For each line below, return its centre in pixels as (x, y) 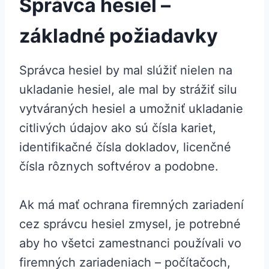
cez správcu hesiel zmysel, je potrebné (130, 224)
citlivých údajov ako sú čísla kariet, (118, 128)
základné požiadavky (119, 36)
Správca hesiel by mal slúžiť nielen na (126, 71)
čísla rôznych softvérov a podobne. (119, 167)
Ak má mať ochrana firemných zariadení (131, 205)
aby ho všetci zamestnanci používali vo (130, 243)
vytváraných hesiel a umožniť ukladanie (131, 109)
